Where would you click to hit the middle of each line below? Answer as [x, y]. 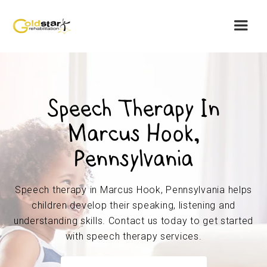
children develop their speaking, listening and [133, 205]
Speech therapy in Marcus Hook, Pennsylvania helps [133, 190]
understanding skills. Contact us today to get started [133, 221]
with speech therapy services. [133, 236]
